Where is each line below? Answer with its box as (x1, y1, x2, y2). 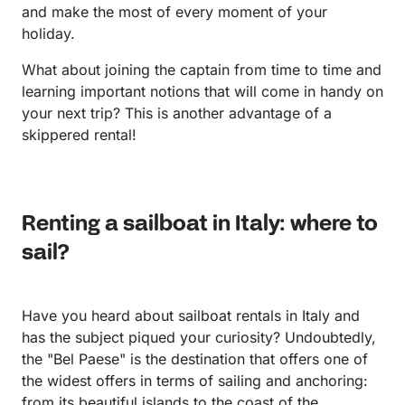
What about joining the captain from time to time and (22, 61, 381, 80)
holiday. (22, 24, 75, 43)
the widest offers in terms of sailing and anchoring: (22, 372, 368, 391)
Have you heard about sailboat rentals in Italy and (22, 306, 360, 325)
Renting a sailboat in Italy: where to (22, 211, 378, 240)
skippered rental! (22, 126, 137, 145)
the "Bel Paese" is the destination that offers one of (22, 350, 368, 369)
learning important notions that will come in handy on (22, 82, 383, 101)
